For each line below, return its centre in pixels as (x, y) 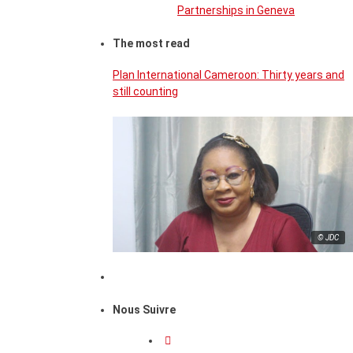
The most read (151, 43)
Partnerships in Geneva (236, 10)
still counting (145, 91)
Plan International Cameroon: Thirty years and (229, 74)
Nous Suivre (144, 309)
